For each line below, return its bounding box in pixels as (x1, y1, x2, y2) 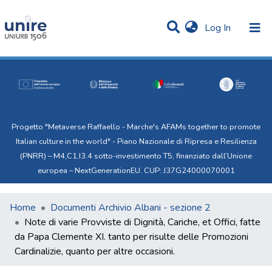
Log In (205, 21, 231, 35)
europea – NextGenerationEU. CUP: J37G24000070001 (37, 165, 235, 176)
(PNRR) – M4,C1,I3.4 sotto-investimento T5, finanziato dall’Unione (20, 151, 252, 161)
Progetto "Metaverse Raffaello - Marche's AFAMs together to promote (12, 121, 260, 132)
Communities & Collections (10, 62, 121, 75)
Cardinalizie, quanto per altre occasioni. (15, 245, 175, 258)
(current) (230, 21, 267, 34)
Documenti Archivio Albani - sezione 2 (50, 201, 211, 214)
